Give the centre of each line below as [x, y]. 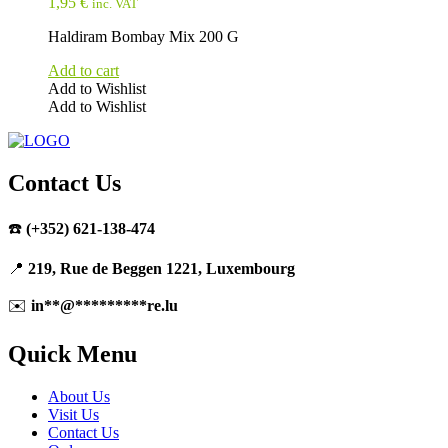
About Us [79, 396]
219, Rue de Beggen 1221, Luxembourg [161, 269]
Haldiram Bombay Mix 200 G [143, 37]
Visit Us [73, 414]
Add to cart [83, 71]
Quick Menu [72, 354]
